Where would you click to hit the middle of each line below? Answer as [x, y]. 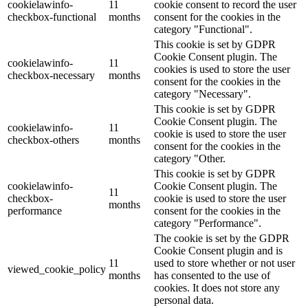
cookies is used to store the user [222, 69]
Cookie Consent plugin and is [218, 250]
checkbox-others [43, 140]
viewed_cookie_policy [57, 269]
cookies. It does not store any [217, 287]
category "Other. [190, 158]
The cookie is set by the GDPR [222, 238]
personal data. [184, 300]
